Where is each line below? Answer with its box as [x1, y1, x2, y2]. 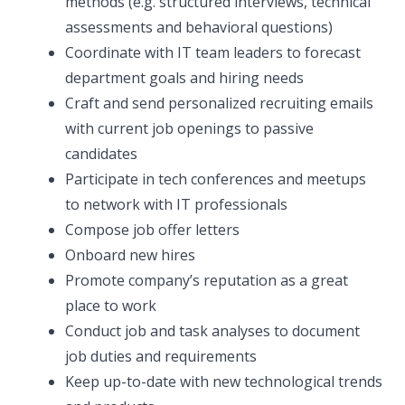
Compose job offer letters [65, 220, 240, 240]
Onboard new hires [65, 245, 195, 265]
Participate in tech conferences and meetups [65, 169, 366, 189]
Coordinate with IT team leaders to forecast [65, 42, 361, 62]
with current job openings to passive [65, 118, 314, 138]
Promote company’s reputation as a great [65, 270, 348, 290]
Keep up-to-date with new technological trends [65, 372, 382, 391]
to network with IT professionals [65, 194, 287, 214]
